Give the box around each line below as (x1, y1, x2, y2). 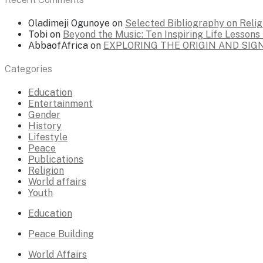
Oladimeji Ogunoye (28, 17, 110, 29)
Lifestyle (28, 131, 68, 143)
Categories (5, 63, 52, 75)
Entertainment (28, 98, 93, 110)
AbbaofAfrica (28, 39, 88, 51)
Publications (28, 154, 83, 166)
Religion (28, 165, 64, 177)
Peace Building (28, 228, 94, 240)
